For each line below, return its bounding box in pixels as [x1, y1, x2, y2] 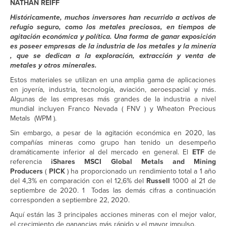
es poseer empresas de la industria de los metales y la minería [10, 41, 216, 52]
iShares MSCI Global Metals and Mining [51, 156, 216, 167]
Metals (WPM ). [10, 113, 56, 124]
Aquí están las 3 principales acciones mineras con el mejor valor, [10, 209, 216, 220]
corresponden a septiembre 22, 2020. [10, 195, 130, 206]
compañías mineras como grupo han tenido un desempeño [10, 137, 216, 148]
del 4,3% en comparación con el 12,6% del [10, 176, 146, 187]
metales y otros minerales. [10, 60, 97, 71]
